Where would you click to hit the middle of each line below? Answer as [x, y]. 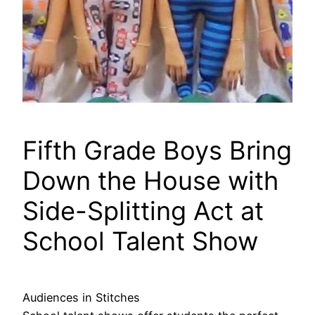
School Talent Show [140, 242]
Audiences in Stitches [81, 298]
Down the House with [150, 181]
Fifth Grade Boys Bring [157, 151]
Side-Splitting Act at [143, 211]
